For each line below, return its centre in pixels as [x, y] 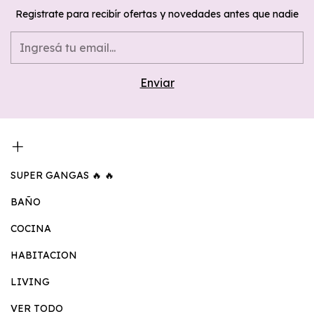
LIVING [30, 282]
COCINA [31, 229]
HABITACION [44, 255]
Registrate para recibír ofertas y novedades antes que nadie [157, 14]
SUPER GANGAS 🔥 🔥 [62, 176]
